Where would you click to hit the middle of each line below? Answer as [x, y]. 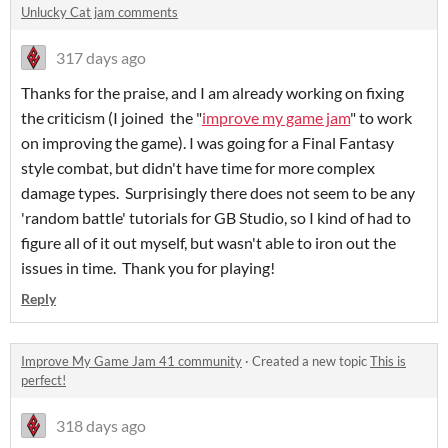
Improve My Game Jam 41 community [131, 361]
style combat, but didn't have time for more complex [198, 168]
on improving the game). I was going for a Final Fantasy [207, 143]
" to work [381, 118]
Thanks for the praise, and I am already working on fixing [212, 93]
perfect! [43, 380]
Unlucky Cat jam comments [99, 12]
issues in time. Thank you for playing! [148, 268]
